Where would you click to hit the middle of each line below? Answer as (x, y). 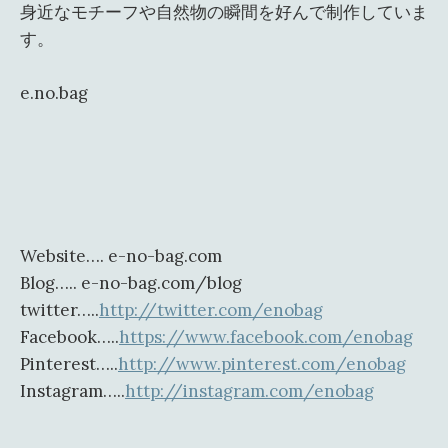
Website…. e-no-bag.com (121, 255)
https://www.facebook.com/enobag (266, 336)
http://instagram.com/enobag (249, 390)
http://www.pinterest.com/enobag (262, 363)
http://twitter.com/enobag (211, 309)
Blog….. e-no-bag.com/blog (131, 282)
